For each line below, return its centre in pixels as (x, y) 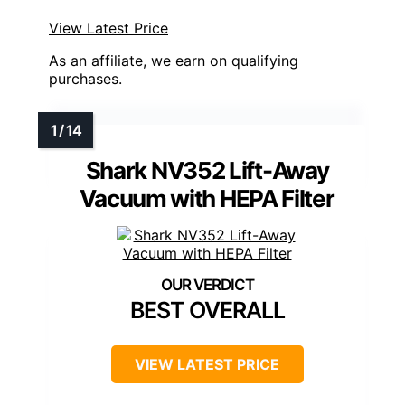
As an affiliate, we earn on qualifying (174, 60)
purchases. (85, 78)
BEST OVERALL (207, 310)
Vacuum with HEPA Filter (207, 198)
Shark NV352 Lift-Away (207, 170)
